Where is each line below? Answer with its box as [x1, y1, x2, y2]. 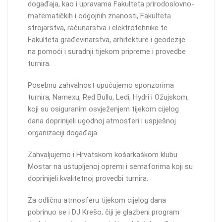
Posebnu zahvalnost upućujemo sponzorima [28, 80, 174, 90]
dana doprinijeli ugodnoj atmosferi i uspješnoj [28, 116, 176, 125]
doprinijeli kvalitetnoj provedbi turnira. [28, 173, 148, 183]
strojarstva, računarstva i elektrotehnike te [28, 23, 167, 32]
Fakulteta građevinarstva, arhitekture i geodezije [28, 35, 185, 44]
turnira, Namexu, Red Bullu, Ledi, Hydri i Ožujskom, [28, 92, 189, 102]
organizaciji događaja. [28, 128, 99, 137]
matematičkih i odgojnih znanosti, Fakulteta [28, 11, 171, 20]
